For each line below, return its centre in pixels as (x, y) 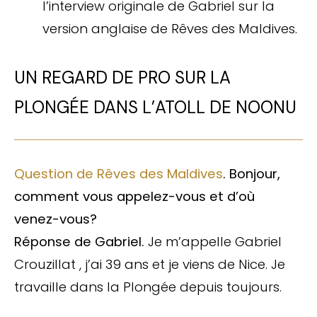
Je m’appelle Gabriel (215, 241)
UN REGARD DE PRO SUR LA (122, 77)
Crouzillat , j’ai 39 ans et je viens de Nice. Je (150, 264)
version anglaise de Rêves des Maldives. (170, 28)
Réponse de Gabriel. (81, 241)
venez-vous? (56, 219)
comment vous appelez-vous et (121, 196)
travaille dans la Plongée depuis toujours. (148, 287)
